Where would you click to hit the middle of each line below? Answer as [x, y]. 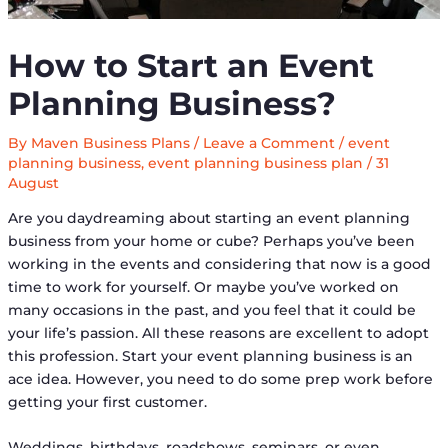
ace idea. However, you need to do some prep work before [220, 378]
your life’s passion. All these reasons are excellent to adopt [218, 332]
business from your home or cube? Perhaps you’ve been [211, 240]
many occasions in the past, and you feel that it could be [211, 309]
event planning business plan [255, 162]
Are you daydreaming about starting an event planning [208, 217]
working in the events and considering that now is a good [219, 263]
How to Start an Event [190, 65]
